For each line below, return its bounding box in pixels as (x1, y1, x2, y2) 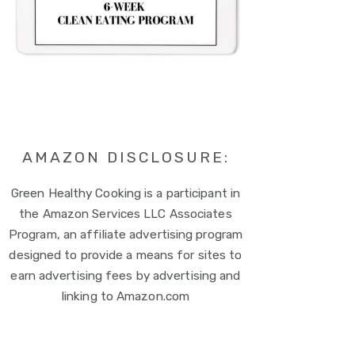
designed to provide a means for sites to (9, 247, 242, 262)
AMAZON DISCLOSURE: (21, 147, 230, 166)
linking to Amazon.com (61, 288, 190, 303)
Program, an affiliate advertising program (8, 227, 243, 242)
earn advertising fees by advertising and (10, 268, 241, 283)
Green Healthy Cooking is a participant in (10, 185, 241, 200)
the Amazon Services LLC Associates (19, 206, 232, 221)
